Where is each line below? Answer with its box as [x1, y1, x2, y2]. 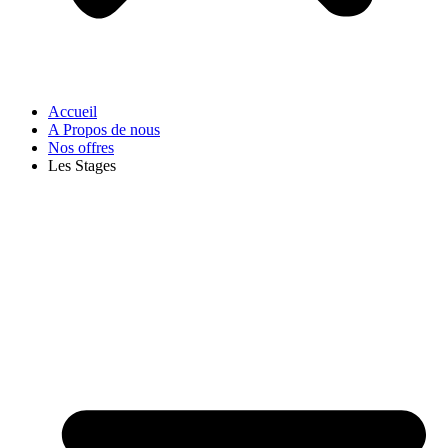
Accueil [48, 103, 97, 121]
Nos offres [48, 139, 114, 157]
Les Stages [48, 157, 116, 175]
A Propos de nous [48, 121, 160, 139]
